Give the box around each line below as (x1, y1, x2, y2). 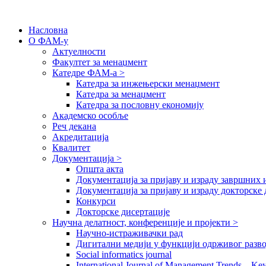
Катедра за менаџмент (76, 89, 166, 99)
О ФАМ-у (28, 36, 68, 46)
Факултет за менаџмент (52, 57, 147, 67)
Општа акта (76, 164, 123, 174)
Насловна (28, 25, 68, 35)
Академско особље (52, 110, 128, 121)
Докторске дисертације (76, 207, 170, 217)
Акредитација (52, 132, 109, 142)
